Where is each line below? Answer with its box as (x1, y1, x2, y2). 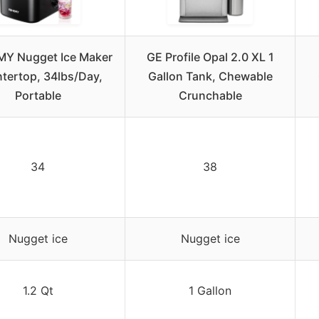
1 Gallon (189, 283, 231, 298)
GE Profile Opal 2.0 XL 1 (146, 50, 274, 65)
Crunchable (178, 88, 242, 103)
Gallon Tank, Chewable (147, 69, 273, 84)
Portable (14, 88, 61, 103)
